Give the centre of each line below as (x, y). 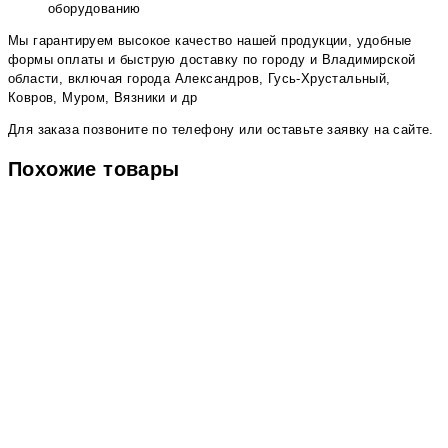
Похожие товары (94, 169)
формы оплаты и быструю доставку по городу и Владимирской (212, 60)
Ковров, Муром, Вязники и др (103, 98)
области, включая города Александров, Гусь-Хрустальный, (199, 79)
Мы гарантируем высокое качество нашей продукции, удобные (210, 41)
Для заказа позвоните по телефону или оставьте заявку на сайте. (221, 130)
